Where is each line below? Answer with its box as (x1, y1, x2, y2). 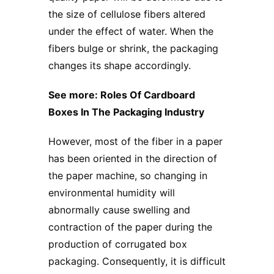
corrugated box (115, 238, 187, 251)
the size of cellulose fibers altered (48, 8, 206, 21)
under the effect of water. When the (48, 25, 213, 38)
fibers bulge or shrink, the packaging (48, 42, 218, 55)
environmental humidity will (48, 187, 175, 199)
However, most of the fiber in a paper (48, 135, 223, 148)
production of (48, 238, 115, 251)
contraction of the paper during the (48, 221, 212, 234)
